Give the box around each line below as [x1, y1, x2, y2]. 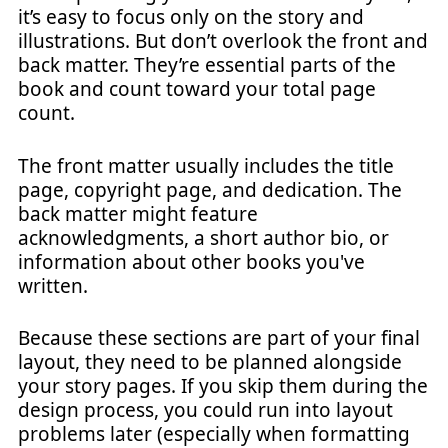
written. [18, 272, 88, 299]
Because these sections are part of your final [18, 325, 420, 351]
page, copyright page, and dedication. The [18, 176, 402, 203]
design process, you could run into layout [18, 397, 393, 423]
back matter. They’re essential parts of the [18, 52, 396, 78]
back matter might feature [18, 200, 258, 227]
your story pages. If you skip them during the [18, 373, 428, 399]
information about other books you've [18, 248, 365, 275]
